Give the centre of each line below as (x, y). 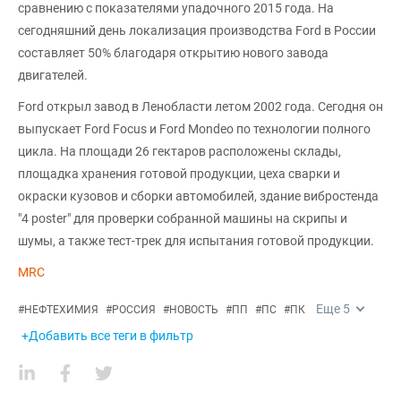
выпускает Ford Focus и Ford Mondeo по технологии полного (194, 129)
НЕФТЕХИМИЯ (61, 310)
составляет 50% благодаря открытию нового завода (173, 53)
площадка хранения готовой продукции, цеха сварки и (179, 174)
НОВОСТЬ (194, 310)
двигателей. (53, 75)
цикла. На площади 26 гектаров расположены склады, (179, 151)
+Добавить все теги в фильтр (107, 336)
